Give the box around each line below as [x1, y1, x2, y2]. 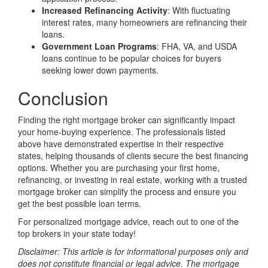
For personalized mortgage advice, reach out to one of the [18, 215, 239, 227]
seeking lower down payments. [42, 64, 159, 76]
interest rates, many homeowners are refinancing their [42, 16, 247, 28]
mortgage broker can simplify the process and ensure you [18, 185, 236, 197]
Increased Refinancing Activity [42, 4, 167, 16]
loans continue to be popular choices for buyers [42, 52, 221, 64]
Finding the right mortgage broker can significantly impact [18, 114, 235, 126]
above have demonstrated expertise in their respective [18, 138, 224, 150]
